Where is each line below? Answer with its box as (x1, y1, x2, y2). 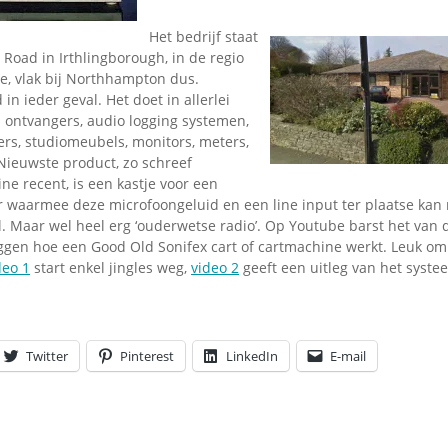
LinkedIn (226, 347, 278, 366)
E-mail (330, 347, 366, 366)
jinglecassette (184, 95, 299, 120)
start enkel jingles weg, (30, 258, 191, 278)
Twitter (26, 347, 68, 366)
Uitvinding (184, 77, 270, 102)
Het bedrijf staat (149, 27, 258, 47)
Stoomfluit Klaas (184, 30, 322, 55)
